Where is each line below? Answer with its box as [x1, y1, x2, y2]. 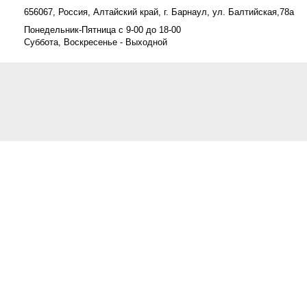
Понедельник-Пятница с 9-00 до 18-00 [24, 25, 181, 35]
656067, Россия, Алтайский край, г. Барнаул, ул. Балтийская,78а [24, 7, 294, 17]
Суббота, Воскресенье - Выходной [24, 37, 167, 47]
